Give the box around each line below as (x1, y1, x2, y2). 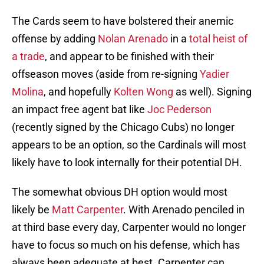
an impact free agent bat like (12, 103, 147, 116)
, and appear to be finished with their (45, 50, 214, 63)
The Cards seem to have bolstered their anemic (12, 15, 233, 28)
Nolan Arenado (98, 32, 168, 45)
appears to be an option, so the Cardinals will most (12, 138, 246, 151)
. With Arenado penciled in (123, 203, 245, 216)
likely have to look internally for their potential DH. (12, 156, 242, 169)
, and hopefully (44, 85, 114, 98)
